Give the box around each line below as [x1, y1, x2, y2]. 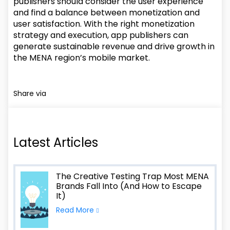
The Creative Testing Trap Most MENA [56, 170, 209, 182]
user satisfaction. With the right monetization [13, 18, 195, 30]
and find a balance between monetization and [13, 7, 200, 18]
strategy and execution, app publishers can [13, 29, 189, 41]
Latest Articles [13, 134, 99, 151]
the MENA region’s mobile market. [13, 52, 150, 64]
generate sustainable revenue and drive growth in [13, 41, 215, 52]
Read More [56, 205, 97, 215]
